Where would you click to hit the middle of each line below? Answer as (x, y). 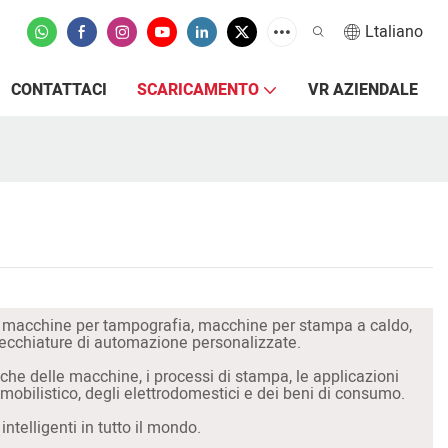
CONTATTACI (59, 90)
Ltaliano (394, 32)
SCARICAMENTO (198, 90)
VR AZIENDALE (363, 90)
